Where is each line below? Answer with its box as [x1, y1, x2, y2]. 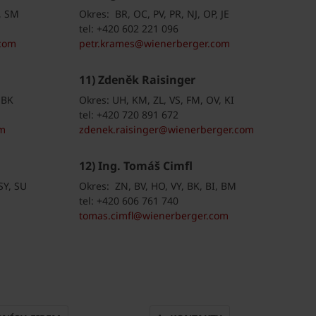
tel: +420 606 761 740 [78, 194, 178, 208]
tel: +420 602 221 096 [78, 22, 178, 36]
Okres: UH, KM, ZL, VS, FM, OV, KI [78, 93, 234, 107]
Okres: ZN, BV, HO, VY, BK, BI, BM [78, 179, 236, 193]
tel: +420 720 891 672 [78, 108, 178, 122]
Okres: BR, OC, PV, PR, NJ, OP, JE [78, 7, 229, 21]
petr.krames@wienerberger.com [78, 37, 230, 51]
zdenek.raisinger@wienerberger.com [78, 123, 254, 137]
